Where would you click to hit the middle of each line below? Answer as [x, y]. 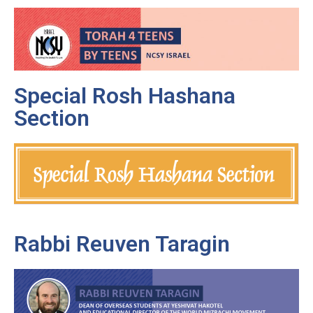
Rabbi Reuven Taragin [122, 244]
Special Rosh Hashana [125, 96]
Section [52, 118]
